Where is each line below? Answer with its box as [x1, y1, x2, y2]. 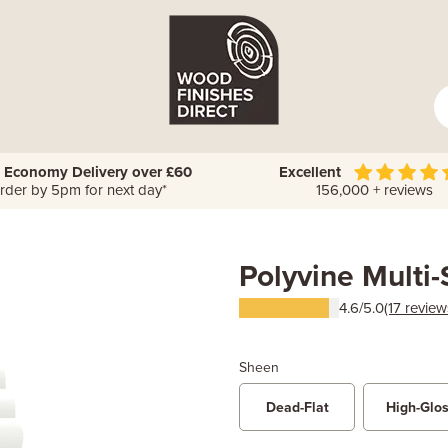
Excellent [279, 163, 342, 181]
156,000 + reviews [307, 181, 433, 199]
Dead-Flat [265, 398, 329, 416]
